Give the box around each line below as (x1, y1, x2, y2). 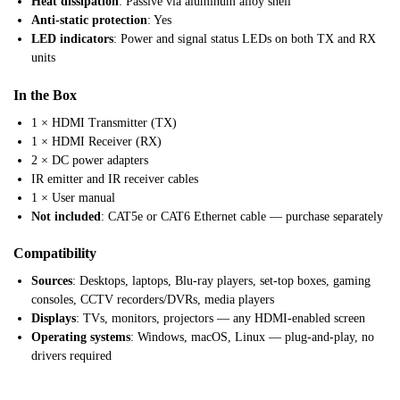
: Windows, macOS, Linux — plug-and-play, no (130, 330, 374, 345)
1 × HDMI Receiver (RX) (31, 134, 162, 148)
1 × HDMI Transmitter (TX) (31, 115, 177, 129)
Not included (31, 209, 101, 223)
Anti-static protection (31, 12, 147, 27)
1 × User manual (31, 190, 115, 204)
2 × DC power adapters (31, 153, 148, 167)
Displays (31, 312, 76, 326)
